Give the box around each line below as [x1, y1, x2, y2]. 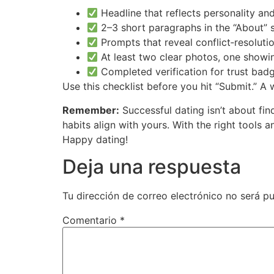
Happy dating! [62, 133, 128, 146]
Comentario [62, 214, 120, 227]
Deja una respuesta [62, 155, 241, 179]
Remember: [62, 103, 119, 116]
